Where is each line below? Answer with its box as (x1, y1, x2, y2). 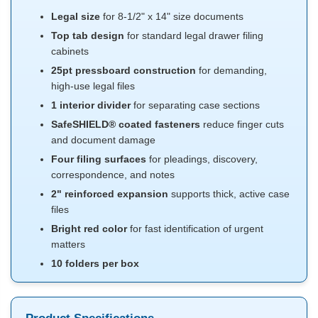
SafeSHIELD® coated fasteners (51, 119, 201, 131)
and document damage (51, 134, 156, 146)
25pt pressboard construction (51, 65, 197, 77)
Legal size (51, 11, 101, 23)
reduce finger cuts (200, 119, 285, 131)
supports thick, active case (168, 188, 290, 200)
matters (51, 238, 86, 251)
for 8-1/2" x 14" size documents (100, 11, 244, 23)
